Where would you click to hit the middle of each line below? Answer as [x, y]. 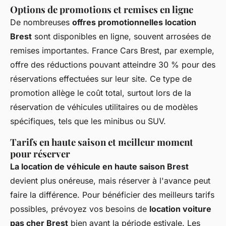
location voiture [180, 209]
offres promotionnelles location [134, 22]
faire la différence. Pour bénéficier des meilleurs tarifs [112, 194]
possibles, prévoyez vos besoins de [80, 209]
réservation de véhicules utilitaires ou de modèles [104, 107]
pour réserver [40, 153]
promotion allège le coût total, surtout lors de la [101, 93]
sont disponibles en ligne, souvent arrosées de [121, 36]
